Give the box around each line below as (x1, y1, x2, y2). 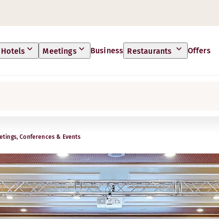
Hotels (1, 46, 25, 56)
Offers (187, 45, 211, 55)
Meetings (43, 46, 77, 56)
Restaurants (127, 46, 174, 56)
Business (90, 45, 124, 55)
